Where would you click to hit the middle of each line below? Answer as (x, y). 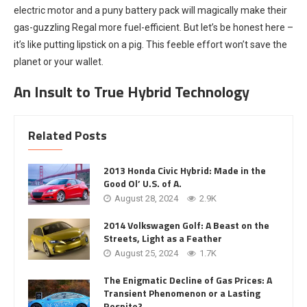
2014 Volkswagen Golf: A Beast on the (186, 225)
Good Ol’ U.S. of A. (143, 184)
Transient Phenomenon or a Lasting (182, 293)
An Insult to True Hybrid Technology (132, 91)
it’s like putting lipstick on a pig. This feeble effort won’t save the (150, 44)
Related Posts (67, 135)
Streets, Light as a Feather (163, 238)
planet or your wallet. (59, 61)
